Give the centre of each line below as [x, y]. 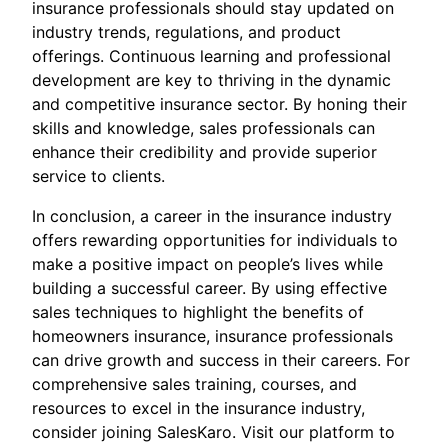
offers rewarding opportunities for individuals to [215, 240]
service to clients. [98, 176]
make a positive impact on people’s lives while [207, 264]
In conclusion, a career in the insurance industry [212, 216]
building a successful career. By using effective [209, 288]
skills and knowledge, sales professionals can [203, 128]
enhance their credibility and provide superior [204, 152]
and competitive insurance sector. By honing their [219, 104]
